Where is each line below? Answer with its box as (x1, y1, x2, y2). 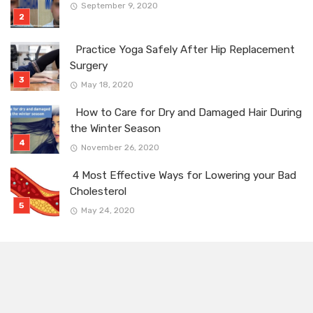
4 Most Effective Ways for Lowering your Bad (70, 169, 296, 182)
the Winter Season (70, 122, 161, 136)
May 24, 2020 (80, 205, 135, 216)
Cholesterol (70, 185, 126, 198)
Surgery (70, 59, 108, 73)
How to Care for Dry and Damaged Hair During (70, 106, 302, 119)
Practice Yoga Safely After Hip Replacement (70, 43, 295, 57)
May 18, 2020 (80, 80, 133, 90)
